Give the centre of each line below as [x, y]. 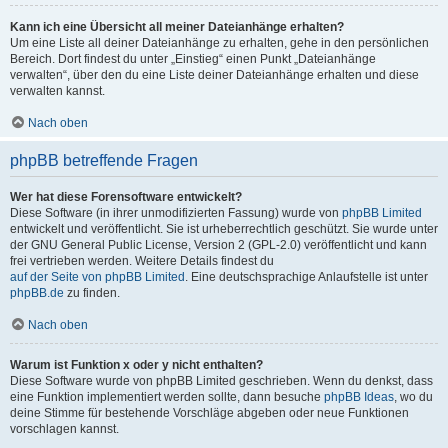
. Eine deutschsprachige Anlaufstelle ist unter [306, 277]
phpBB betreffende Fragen [104, 160]
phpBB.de [37, 293]
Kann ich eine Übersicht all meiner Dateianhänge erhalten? [177, 27]
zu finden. [92, 293]
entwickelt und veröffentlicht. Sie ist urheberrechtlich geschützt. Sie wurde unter [224, 229]
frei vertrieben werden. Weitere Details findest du [142, 261]
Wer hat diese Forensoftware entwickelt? [126, 197]
